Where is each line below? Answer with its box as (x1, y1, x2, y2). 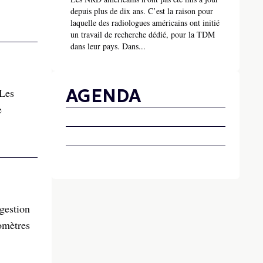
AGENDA (66, 85, 141, 107)
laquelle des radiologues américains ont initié (70, 17, 220, 29)
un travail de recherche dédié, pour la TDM (70, 29, 215, 41)
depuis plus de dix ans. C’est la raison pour (70, 5, 213, 17)
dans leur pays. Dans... (70, 41, 146, 52)
